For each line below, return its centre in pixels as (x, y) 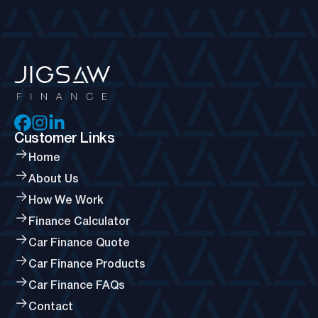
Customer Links (65, 139)
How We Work (66, 201)
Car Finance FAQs (77, 286)
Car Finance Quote (79, 244)
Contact (51, 308)
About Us (54, 180)
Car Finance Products (87, 265)
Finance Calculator (79, 223)
